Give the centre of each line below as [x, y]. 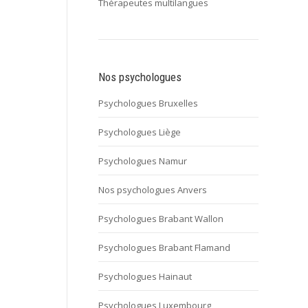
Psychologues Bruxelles [148, 103]
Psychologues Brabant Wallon [161, 219]
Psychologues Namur [143, 161]
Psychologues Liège [140, 132]
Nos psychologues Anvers [153, 190]
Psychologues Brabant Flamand [164, 247]
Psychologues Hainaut [145, 276]
